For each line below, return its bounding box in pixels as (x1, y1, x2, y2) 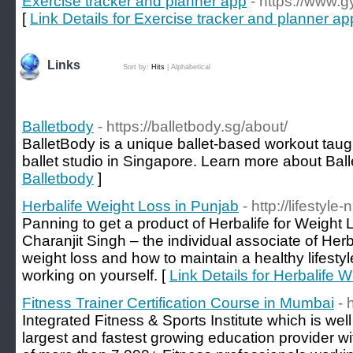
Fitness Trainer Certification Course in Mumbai (22, 295, 334, 311)
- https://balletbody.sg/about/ (98, 118, 288, 135)
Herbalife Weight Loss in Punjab (22, 198, 239, 214)
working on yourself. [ (22, 267, 169, 284)
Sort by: (123, 63, 151, 71)
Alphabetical (171, 63, 210, 71)
